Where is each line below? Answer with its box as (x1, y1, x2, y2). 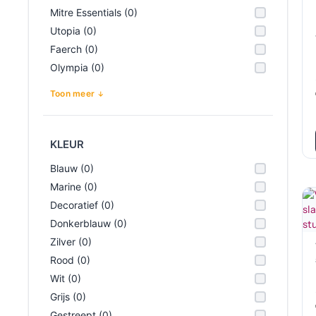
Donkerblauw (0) (50, 217, 127, 229)
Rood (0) (50, 254, 90, 266)
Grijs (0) (50, 291, 86, 303)
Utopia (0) (50, 25, 97, 37)
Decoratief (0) (50, 199, 114, 211)
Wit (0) (50, 272, 81, 284)
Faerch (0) (50, 43, 98, 55)
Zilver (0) (50, 236, 92, 248)
